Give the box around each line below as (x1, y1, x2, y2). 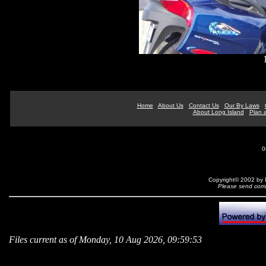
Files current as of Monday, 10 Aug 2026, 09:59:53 (9, 235, 202, 245)
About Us (157, 102, 183, 109)
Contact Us (188, 102, 219, 109)
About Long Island (192, 109, 244, 115)
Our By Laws (224, 102, 259, 109)
